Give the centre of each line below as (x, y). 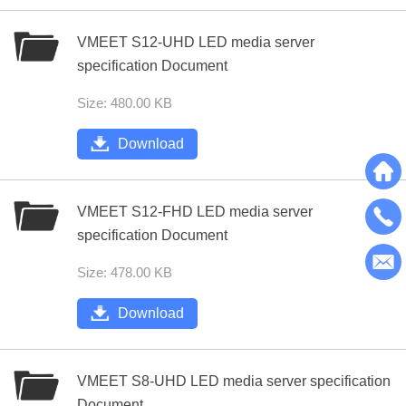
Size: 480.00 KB (125, 103)
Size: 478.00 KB (125, 272)
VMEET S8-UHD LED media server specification (234, 381)
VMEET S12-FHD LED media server (195, 212)
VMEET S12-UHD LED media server (196, 42)
